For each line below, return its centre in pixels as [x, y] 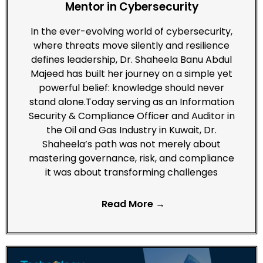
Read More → [133, 204]
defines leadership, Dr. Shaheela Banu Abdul [131, 59]
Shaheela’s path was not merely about [131, 144]
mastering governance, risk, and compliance [131, 158]
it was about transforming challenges [131, 172]
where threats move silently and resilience [131, 45]
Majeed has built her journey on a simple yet [131, 73]
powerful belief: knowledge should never [131, 87]
